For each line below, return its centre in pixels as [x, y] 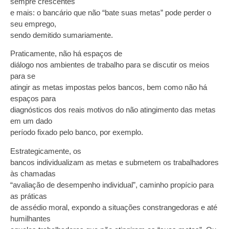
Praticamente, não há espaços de [66, 54]
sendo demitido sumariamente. [62, 35]
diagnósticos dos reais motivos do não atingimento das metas [113, 110]
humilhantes [30, 218]
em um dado [31, 121]
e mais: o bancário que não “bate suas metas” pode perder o [111, 12]
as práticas [29, 196]
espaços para [33, 99]
